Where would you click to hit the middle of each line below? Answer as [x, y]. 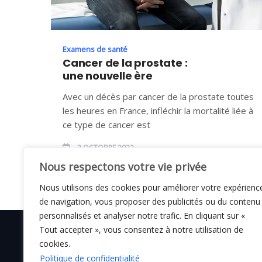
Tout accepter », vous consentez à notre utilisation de [141, 230]
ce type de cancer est [106, 124]
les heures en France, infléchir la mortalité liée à [158, 110]
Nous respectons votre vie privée [123, 167]
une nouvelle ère [108, 75]
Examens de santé [95, 49]
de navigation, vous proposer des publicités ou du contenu [150, 201]
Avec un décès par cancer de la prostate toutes [158, 96]
